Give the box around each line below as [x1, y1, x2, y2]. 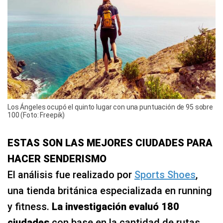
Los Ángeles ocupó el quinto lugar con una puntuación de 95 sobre [7, 103, 214, 111]
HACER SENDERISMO [7, 152, 107, 165]
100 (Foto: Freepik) [7, 111, 65, 119]
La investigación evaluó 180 [52, 200, 179, 213]
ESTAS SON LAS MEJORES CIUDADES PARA [7, 136, 213, 149]
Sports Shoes [134, 168, 196, 181]
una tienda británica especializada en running [7, 184, 212, 197]
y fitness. [7, 200, 52, 213]
